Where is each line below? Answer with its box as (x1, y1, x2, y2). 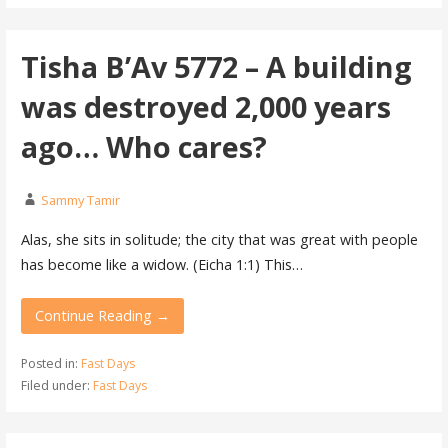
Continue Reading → (35, 305, 170, 325)
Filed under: (20, 377, 93, 395)
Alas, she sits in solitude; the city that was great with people (20, 229, 418, 249)
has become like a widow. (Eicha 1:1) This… (20, 254, 303, 274)
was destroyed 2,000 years (20, 87, 391, 127)
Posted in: (20, 355, 81, 373)
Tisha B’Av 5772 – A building (20, 47, 412, 87)
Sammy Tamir (40, 191, 120, 210)
